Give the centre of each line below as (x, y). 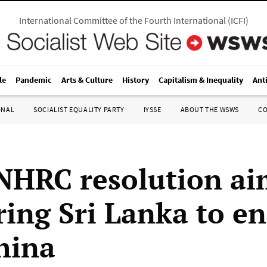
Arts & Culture (87, 80)
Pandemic (34, 80)
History (136, 80)
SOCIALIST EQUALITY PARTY (79, 109)
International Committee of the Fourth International (122, 20)
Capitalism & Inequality (201, 80)
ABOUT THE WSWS (209, 109)
